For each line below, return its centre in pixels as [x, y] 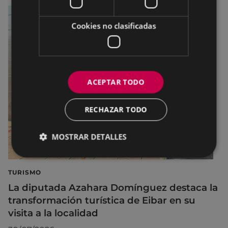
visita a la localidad [53, 213]
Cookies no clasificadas [114, 25]
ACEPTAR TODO [116, 82]
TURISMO [25, 173]
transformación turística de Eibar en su [102, 201]
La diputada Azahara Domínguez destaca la [113, 188]
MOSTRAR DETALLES [89, 136]
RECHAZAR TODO [116, 109]
